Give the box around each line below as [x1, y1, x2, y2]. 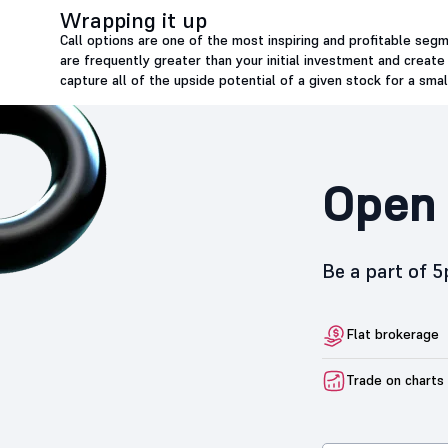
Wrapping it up [60, 6, 207, 35]
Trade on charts [346, 370, 444, 389]
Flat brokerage [346, 325, 439, 344]
